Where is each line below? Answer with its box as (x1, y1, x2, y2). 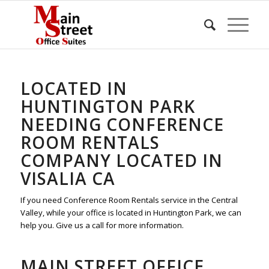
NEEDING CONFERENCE (20, 113, 224, 136)
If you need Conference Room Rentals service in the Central (20, 195, 238, 206)
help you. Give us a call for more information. (20, 220, 184, 231)
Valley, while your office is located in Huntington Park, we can (20, 207, 241, 219)
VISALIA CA (20, 167, 115, 190)
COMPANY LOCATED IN (20, 149, 223, 172)
